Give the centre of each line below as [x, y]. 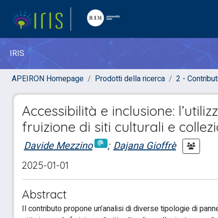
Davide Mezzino [58, 145]
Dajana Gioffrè [145, 145]
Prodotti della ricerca [130, 79]
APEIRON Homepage [48, 79]
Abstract [44, 194]
